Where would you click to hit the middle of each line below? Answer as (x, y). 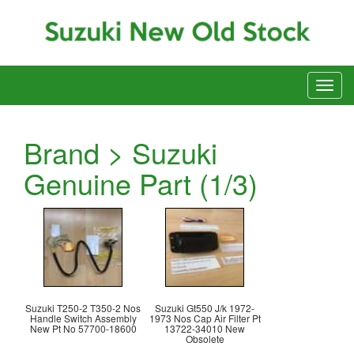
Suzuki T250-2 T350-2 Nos (83, 308)
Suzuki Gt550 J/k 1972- (205, 308)
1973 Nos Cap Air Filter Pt (205, 318)
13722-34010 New (205, 329)
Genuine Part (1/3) (141, 183)
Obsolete (205, 339)
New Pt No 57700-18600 (83, 329)
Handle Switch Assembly (83, 318)
